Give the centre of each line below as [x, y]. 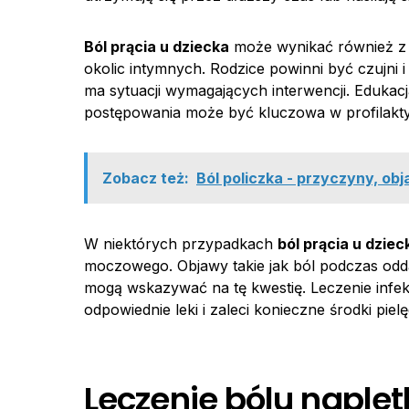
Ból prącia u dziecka [157, 47]
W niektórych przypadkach [181, 244]
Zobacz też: [146, 178]
